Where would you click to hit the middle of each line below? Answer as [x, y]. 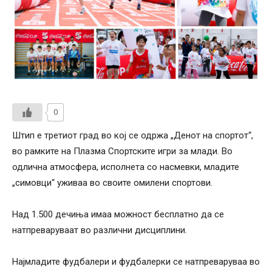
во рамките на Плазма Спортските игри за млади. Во [122, 151]
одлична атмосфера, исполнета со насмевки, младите [126, 167]
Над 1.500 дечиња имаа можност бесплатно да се [118, 215]
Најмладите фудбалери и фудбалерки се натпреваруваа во [136, 262]
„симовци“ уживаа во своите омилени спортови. [112, 183]
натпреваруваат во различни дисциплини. [100, 230]
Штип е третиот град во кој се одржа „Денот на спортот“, [133, 136]
